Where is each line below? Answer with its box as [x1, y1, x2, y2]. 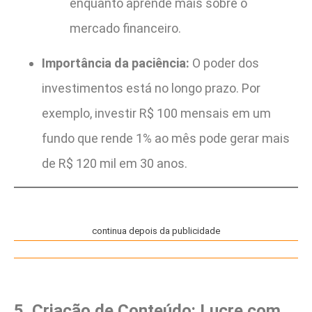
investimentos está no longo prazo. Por [42, 81, 260, 96]
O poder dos [189, 56, 259, 71]
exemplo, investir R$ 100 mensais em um [42, 106, 271, 121]
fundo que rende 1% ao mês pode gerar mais [42, 131, 290, 146]
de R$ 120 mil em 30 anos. [42, 156, 187, 171]
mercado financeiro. [70, 20, 181, 36]
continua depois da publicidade [92, 225, 220, 236]
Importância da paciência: [42, 56, 189, 71]
